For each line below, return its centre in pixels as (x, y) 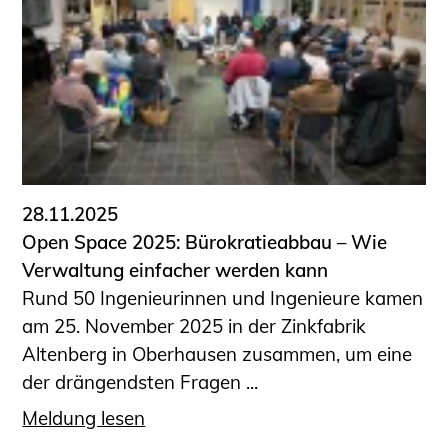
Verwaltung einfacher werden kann (175, 269)
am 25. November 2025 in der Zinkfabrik (194, 325)
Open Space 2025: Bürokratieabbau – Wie (205, 241)
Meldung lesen (84, 418)
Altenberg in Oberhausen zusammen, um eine (217, 353)
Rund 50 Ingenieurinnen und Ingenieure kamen (223, 297)
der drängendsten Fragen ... (140, 381)
